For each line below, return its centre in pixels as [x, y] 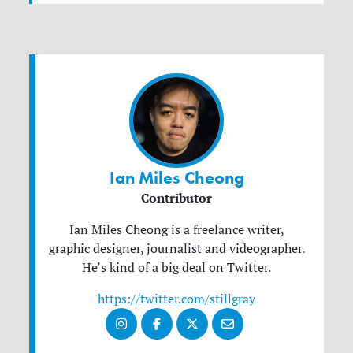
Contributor [176, 198]
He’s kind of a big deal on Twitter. [176, 268]
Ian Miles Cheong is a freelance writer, [176, 230]
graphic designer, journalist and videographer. [176, 249]
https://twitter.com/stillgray [176, 299]
